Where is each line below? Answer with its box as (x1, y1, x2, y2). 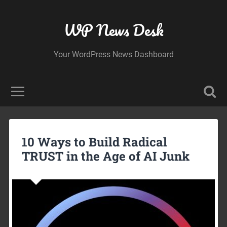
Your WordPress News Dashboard (53, 50, 174, 59)
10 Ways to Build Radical (21, 133, 167, 150)
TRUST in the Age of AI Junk (21, 147, 190, 164)
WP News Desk (63, 18, 164, 43)
